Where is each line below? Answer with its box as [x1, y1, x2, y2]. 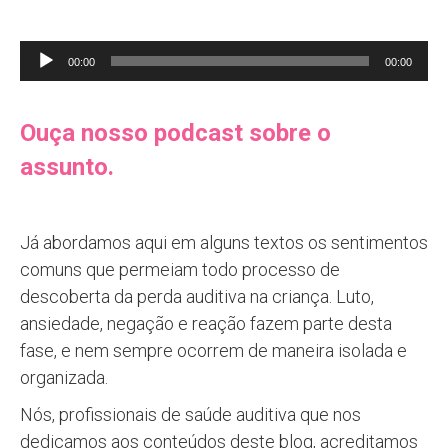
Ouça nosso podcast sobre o [20, 118, 331, 147]
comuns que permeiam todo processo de [20, 258, 340, 280]
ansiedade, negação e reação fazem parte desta [20, 312, 392, 334]
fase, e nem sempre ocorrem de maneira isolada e [20, 339, 407, 361]
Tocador [19, 42, 84, 64]
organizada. [20, 366, 108, 388]
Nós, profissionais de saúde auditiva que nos [20, 403, 361, 425]
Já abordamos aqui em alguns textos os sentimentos [20, 231, 428, 253]
